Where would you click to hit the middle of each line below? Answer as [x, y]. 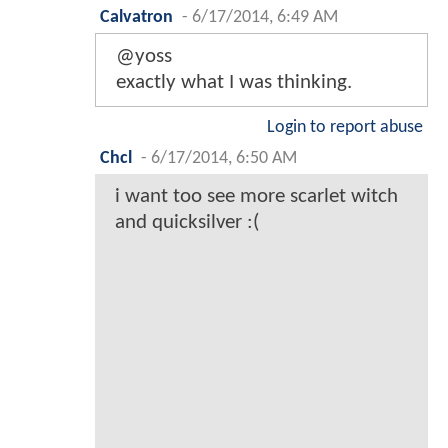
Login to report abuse [345, 128]
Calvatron [136, 18]
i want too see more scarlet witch [256, 197]
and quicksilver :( [187, 223]
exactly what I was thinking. [234, 83]
